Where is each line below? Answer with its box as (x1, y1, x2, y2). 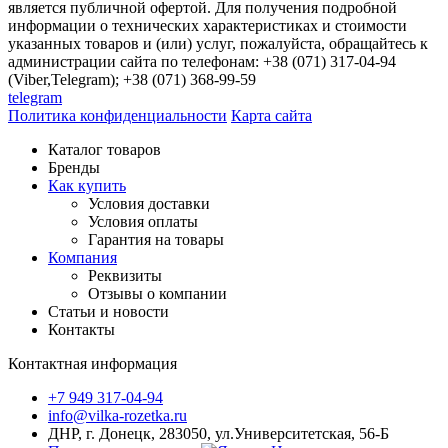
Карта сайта (231, 106, 312, 124)
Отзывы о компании (88, 284, 227, 302)
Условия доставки (88, 194, 210, 212)
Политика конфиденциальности (8, 106, 227, 124)
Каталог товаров (48, 140, 161, 158)
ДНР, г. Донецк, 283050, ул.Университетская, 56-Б (48, 424, 389, 442)
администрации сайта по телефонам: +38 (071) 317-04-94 (8, 52, 396, 70)
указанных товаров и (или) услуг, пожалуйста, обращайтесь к (8, 34, 428, 52)
